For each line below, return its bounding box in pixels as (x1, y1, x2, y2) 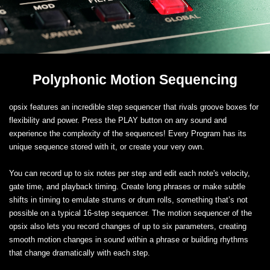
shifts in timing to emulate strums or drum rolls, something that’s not (9, 195, 248, 205)
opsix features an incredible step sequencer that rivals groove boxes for (9, 102, 259, 112)
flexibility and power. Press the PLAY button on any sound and (9, 116, 227, 125)
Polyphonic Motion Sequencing (33, 72, 237, 88)
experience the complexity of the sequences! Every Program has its (9, 129, 246, 139)
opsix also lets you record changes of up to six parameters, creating (9, 222, 246, 231)
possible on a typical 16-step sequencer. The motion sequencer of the (9, 209, 252, 218)
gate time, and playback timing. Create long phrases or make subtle (9, 182, 245, 192)
